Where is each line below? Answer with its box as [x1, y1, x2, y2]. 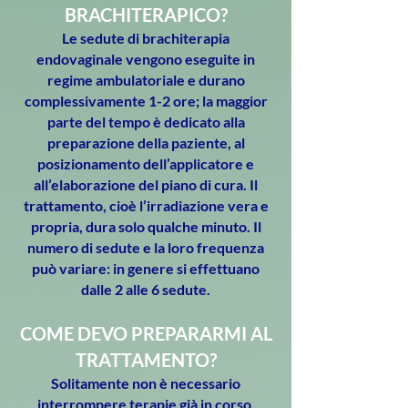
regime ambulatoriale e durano [46, 71, 245, 88]
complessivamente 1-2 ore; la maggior [24, 92, 268, 109]
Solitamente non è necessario [51, 374, 240, 392]
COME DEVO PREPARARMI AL [19, 322, 272, 344]
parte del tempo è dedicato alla [46, 113, 245, 130]
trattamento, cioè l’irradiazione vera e [23, 197, 269, 214]
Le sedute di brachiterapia [62, 29, 229, 46]
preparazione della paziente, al [46, 134, 245, 151]
